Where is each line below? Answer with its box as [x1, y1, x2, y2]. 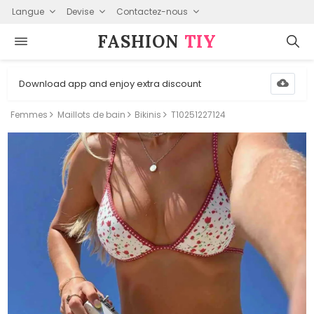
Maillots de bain [57, 109, 125, 121]
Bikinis [135, 109, 162, 121]
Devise [66, 5, 94, 18]
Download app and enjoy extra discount [19, 76, 202, 90]
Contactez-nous [116, 5, 188, 18]
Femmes [11, 109, 48, 121]
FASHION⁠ [97, 30, 184, 53]
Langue [11, 5, 44, 18]
